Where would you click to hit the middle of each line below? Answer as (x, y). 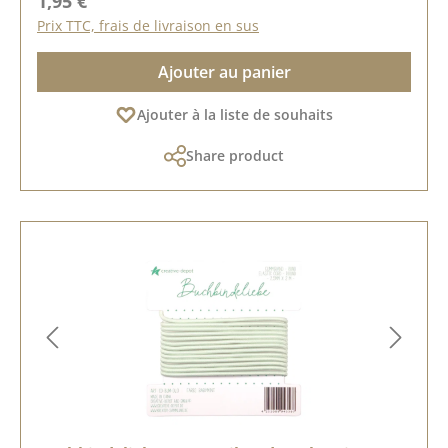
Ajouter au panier (224, 71)
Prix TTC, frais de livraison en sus (148, 25)
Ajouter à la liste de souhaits (235, 114)
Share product (235, 155)
